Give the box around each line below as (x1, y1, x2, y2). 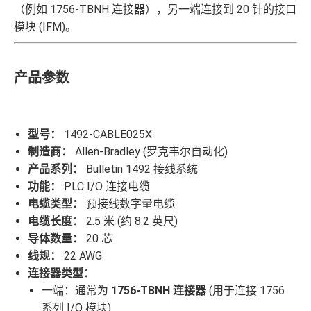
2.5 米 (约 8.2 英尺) (83, 215, 178, 228)
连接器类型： (28, 267, 94, 280)
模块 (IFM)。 (14, 20, 76, 34)
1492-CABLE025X (61, 128, 152, 142)
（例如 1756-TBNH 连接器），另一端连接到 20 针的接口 (14, 3, 296, 17)
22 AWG (61, 249, 102, 263)
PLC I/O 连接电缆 (61, 180, 150, 194)
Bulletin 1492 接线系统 (83, 162, 198, 176)
